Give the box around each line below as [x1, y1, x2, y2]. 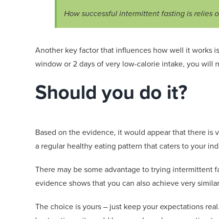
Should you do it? [35, 77, 187, 107]
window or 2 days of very [35, 58, 122, 69]
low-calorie [122, 58, 160, 69]
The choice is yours [35, 200, 103, 212]
